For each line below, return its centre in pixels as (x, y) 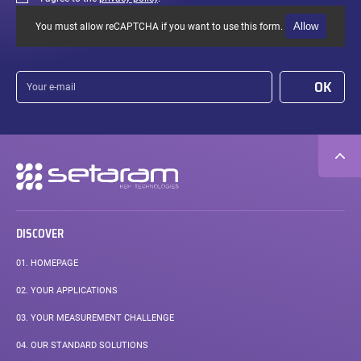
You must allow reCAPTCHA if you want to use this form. (159, 26)
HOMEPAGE (53, 263)
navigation (32, 182)
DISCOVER (39, 234)
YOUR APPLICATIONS (73, 290)
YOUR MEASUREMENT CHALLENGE (101, 317)
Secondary (31, 168)
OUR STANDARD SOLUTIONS (88, 345)
